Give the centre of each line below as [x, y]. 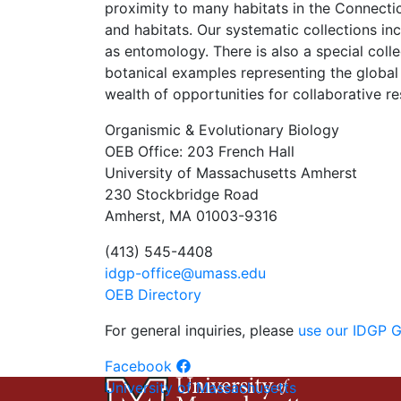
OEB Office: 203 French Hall [200, 151]
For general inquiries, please [201, 330]
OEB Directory [153, 294]
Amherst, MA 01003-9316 [191, 216]
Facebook [138, 366]
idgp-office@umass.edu [185, 273]
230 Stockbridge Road [182, 194]
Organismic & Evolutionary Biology [222, 130]
